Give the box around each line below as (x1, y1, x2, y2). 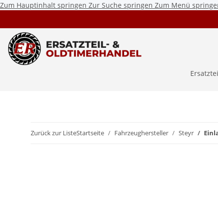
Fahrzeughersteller (114, 128, 168, 137)
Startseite (76, 128, 104, 137)
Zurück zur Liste (31, 128, 76, 137)
